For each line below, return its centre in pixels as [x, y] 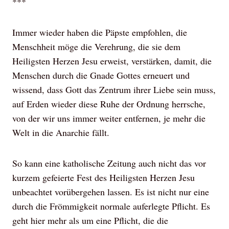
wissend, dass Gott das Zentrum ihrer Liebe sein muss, [114, 89]
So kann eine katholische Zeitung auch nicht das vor [109, 163]
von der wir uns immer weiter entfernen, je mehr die [109, 118]
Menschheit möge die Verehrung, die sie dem [96, 47]
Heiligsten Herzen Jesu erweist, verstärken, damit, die [112, 61]
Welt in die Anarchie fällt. [61, 132]
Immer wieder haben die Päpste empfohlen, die [100, 32]
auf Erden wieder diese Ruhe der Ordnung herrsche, [109, 104]
